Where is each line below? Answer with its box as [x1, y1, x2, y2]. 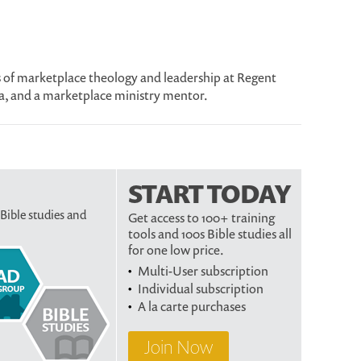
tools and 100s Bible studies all [128, 225, 292, 243]
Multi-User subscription [138, 262, 268, 280]
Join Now [144, 334, 213, 359]
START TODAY [128, 176, 290, 210]
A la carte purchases [138, 297, 246, 315]
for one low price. [128, 241, 224, 259]
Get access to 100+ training [128, 209, 275, 226]
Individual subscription [138, 280, 263, 297]
